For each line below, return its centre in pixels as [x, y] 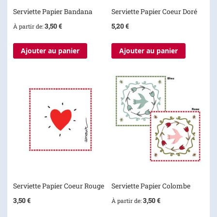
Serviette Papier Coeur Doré [154, 12]
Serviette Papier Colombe [151, 186]
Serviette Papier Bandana [53, 12]
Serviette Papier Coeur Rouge [59, 186]
